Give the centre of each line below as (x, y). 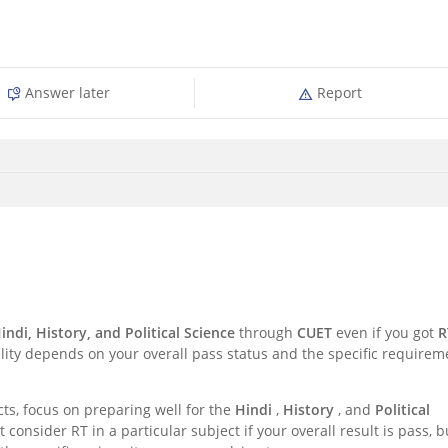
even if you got (387, 333)
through (268, 333)
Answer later (66, 93)
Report (337, 93)
